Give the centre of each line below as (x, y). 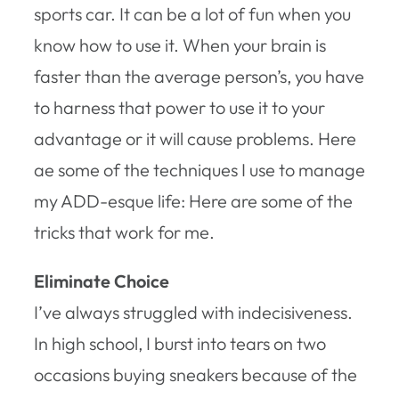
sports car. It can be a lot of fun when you (192, 13)
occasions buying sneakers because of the (195, 374)
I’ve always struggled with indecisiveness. (193, 312)
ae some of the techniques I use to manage (199, 169)
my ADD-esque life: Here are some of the (193, 200)
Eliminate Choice (102, 281)
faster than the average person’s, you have (199, 76)
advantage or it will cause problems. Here (195, 138)
